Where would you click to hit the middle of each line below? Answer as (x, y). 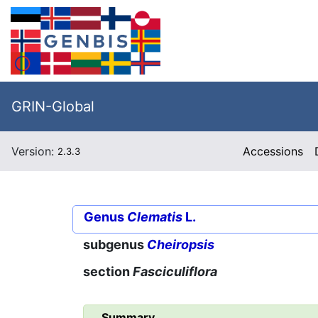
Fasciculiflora (175, 272)
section (108, 272)
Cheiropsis (181, 245)
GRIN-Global (53, 106)
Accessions (273, 151)
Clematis (155, 217)
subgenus (115, 245)
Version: (34, 151)
